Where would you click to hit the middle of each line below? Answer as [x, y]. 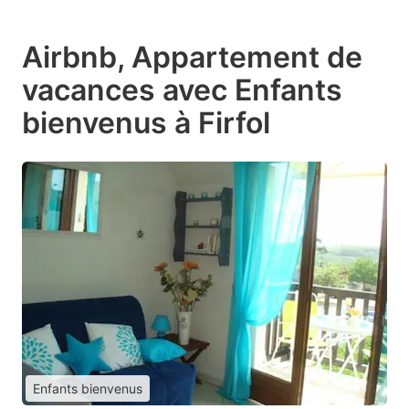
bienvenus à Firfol [146, 123]
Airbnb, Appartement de [192, 58]
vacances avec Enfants [182, 90]
